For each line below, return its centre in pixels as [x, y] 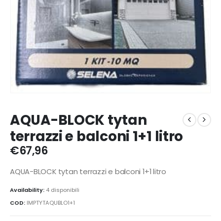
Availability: [28, 190]
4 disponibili [63, 190]
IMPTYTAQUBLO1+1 [51, 203]
